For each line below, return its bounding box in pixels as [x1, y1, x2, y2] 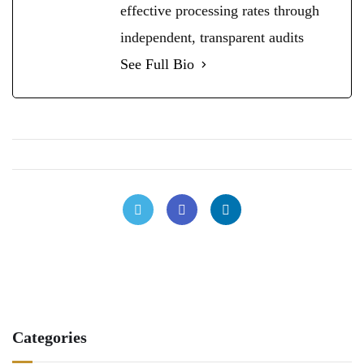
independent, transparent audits [120, 28, 304, 45]
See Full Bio [120, 55, 194, 72]
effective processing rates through [120, 2, 319, 19]
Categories [12, 327, 87, 346]
